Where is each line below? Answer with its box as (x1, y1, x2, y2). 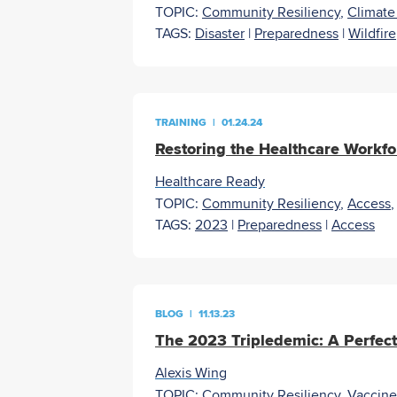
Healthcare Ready (155, 172, 265, 191)
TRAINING (155, 115, 206, 129)
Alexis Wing (155, 363, 227, 382)
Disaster (195, 24, 245, 43)
